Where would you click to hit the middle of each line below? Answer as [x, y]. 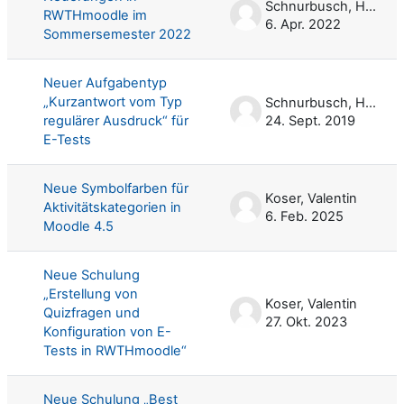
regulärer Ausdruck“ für [116, 120]
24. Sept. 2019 [310, 120]
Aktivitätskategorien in [112, 207]
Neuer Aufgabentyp [105, 83]
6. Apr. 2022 [303, 24]
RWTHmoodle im [95, 15]
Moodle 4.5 [78, 226]
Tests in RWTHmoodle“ [115, 350]
